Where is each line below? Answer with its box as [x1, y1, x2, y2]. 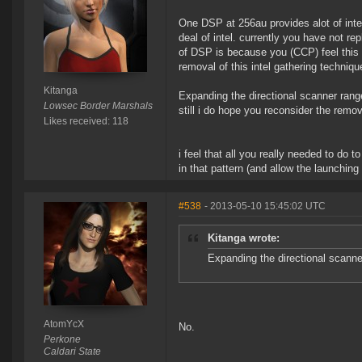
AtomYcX [43, 318, 84, 330]
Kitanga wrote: [208, 232, 280, 245]
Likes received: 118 [43, 116, 128, 128]
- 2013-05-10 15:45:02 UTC [204, 200, 326, 213]
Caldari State [43, 346, 101, 358]
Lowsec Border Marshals [43, 100, 153, 112]
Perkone [43, 334, 81, 346]
